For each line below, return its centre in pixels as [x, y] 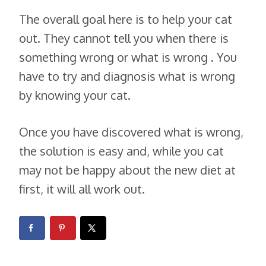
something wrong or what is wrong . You [128, 57]
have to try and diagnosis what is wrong [127, 76]
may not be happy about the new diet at [127, 170]
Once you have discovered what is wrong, [131, 132]
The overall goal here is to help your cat [126, 19]
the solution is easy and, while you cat [121, 151]
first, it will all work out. [82, 189]
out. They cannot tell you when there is [124, 38]
